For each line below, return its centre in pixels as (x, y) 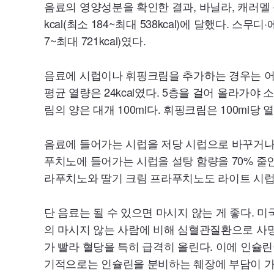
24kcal (119, 92)
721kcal (99, 40)
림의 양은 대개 (81, 109)
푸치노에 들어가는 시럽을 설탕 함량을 (138, 160)
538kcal (158, 23)
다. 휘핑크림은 (183, 109)
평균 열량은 (74, 92)
